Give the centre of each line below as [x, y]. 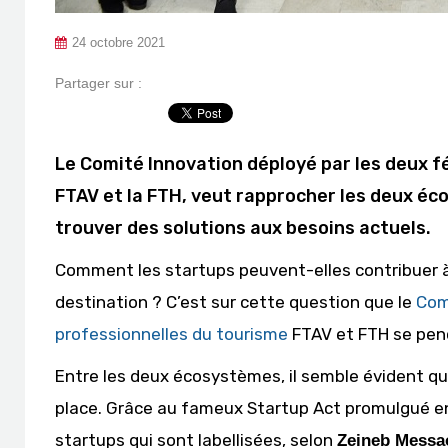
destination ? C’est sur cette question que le [235, 302]
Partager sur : [98, 83]
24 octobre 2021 [118, 43]
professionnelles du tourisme [171, 334]
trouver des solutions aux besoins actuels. [243, 228]
